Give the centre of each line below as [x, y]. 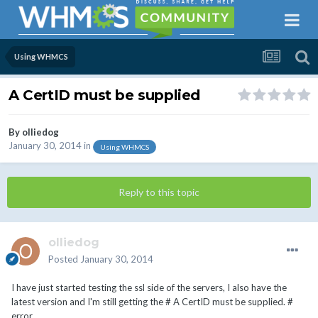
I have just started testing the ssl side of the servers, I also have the [149, 288]
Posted [64, 259]
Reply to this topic [159, 192]
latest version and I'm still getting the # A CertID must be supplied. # [152, 302]
